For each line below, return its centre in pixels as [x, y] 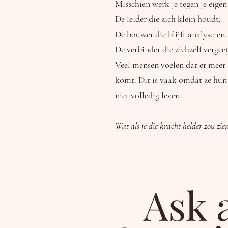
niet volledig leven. [148, 95]
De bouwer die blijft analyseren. [171, 34]
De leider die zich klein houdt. [168, 19]
